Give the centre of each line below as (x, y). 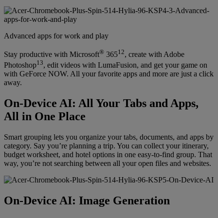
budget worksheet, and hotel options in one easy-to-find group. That (108, 155)
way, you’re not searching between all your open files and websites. (108, 163)
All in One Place (45, 117)
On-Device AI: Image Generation (87, 201)
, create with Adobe (154, 54)
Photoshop (20, 65)
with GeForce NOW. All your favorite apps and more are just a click (109, 74)
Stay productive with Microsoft (52, 54)
